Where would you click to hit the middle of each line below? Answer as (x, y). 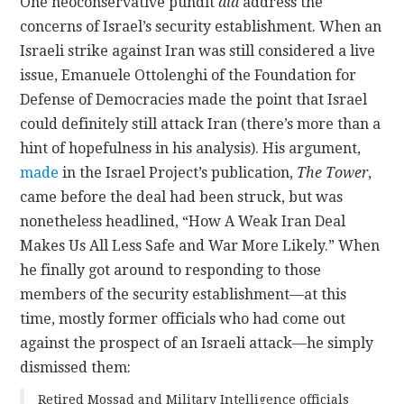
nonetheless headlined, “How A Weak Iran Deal (183, 222)
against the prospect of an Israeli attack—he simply (197, 344)
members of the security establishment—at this (184, 295)
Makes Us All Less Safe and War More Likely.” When (200, 246)
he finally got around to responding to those (171, 271)
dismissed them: (76, 368)
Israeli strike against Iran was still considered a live (198, 51)
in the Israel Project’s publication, (178, 173)
